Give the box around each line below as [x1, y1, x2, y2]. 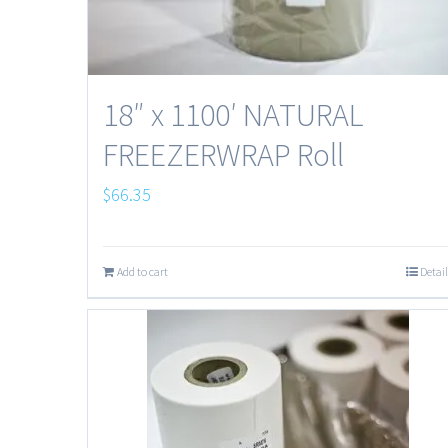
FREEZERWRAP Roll [103, 135, 344, 175]
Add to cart [117, 264, 168, 279]
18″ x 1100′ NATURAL [103, 95, 364, 135]
